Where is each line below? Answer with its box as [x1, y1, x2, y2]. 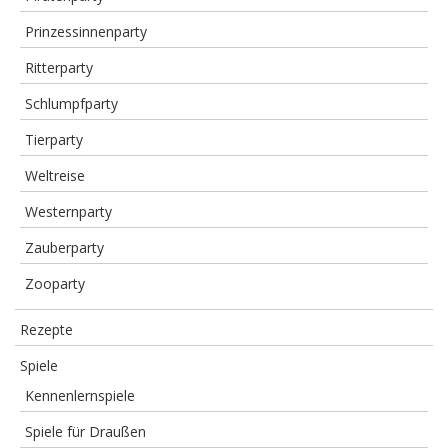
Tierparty [25, 130, 83, 149]
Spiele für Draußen [25, 422, 146, 441]
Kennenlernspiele [25, 386, 135, 405]
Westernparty [25, 202, 112, 221]
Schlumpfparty [25, 94, 118, 113]
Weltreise [25, 166, 85, 185]
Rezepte [20, 320, 73, 339]
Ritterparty [25, 58, 93, 77]
